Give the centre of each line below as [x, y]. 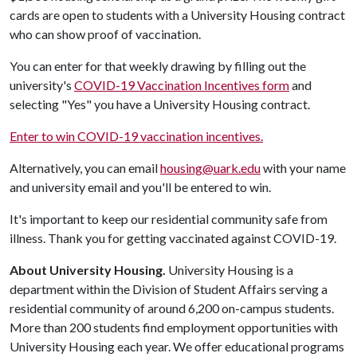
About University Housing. [88, 270]
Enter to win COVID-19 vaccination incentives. [136, 136]
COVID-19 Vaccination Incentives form [182, 85]
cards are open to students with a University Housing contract [177, 15]
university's [42, 85]
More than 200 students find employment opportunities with [174, 327]
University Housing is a [229, 270]
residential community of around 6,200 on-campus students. [172, 308]
